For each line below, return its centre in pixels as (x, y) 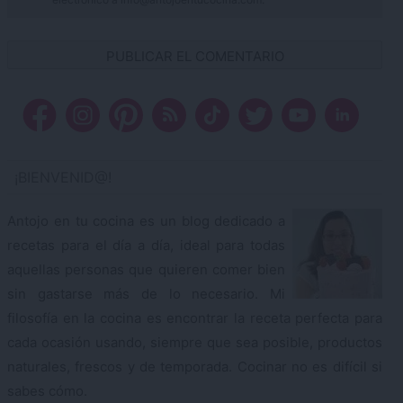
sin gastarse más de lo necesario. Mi (146, 293)
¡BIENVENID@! (63, 177)
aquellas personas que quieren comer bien (146, 269)
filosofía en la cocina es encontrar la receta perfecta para (195, 318)
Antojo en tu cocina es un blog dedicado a (146, 220)
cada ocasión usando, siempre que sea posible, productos (195, 342)
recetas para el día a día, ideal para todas (146, 245)
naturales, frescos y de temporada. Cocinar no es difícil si (195, 366)
